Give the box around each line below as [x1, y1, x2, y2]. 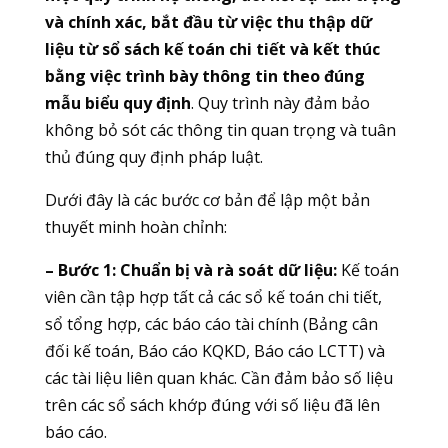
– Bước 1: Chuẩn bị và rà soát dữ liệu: [44, 259, 337, 282]
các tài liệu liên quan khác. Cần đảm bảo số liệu [44, 367, 393, 390]
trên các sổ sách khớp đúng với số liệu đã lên [44, 394, 380, 417]
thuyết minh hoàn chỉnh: [44, 216, 227, 239]
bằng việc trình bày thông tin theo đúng [44, 65, 365, 88]
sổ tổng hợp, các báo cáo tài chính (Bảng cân [44, 313, 378, 336]
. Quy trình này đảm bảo [190, 92, 370, 115]
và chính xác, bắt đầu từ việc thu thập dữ [44, 11, 372, 34]
